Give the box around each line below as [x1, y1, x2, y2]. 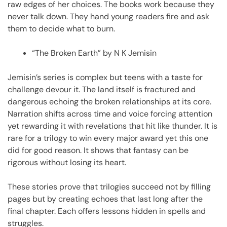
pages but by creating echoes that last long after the [8, 193, 203, 204]
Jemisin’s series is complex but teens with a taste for [8, 71, 203, 83]
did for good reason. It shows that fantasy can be [8, 144, 188, 156]
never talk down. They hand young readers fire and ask [8, 11, 209, 22]
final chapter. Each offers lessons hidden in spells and [8, 205, 206, 216]
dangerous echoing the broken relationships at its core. [8, 96, 211, 107]
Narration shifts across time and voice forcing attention [8, 108, 212, 119]
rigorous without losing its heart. [8, 157, 126, 168]
